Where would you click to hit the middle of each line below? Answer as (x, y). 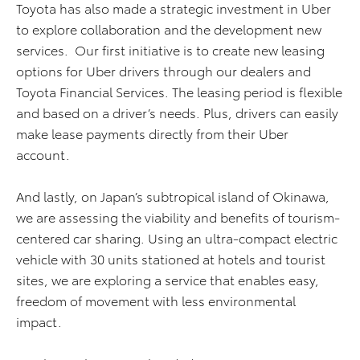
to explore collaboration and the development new (169, 29)
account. (43, 154)
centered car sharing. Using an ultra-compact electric (177, 238)
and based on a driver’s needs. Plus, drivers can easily (177, 112)
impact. (39, 321)
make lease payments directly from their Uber (152, 133)
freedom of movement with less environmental (156, 301)
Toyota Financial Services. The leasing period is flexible (179, 92)
